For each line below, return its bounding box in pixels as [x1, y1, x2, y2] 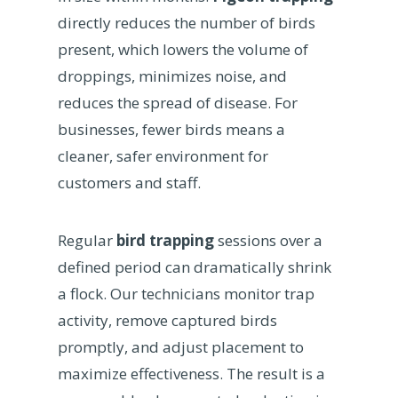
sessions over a [213, 229, 322, 251]
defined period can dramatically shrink [57, 256, 331, 277]
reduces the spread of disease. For [57, 92, 298, 113]
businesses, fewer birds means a [57, 118, 285, 139]
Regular [57, 229, 116, 251]
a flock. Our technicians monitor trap [57, 283, 314, 304]
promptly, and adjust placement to [57, 336, 304, 357]
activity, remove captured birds [57, 309, 277, 330]
